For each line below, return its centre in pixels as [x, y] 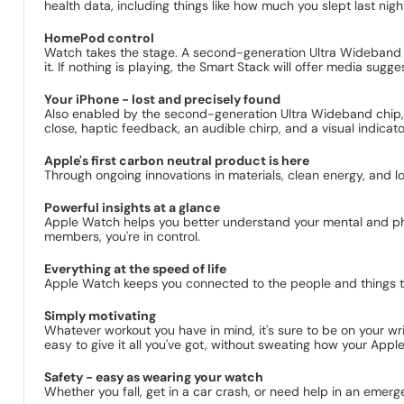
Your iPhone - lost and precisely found [163, 100]
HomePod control [100, 38]
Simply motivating [101, 316]
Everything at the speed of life [136, 269]
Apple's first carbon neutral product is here [177, 161]
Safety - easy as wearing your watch [154, 377]
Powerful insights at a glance [133, 208]
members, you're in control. [123, 237]
